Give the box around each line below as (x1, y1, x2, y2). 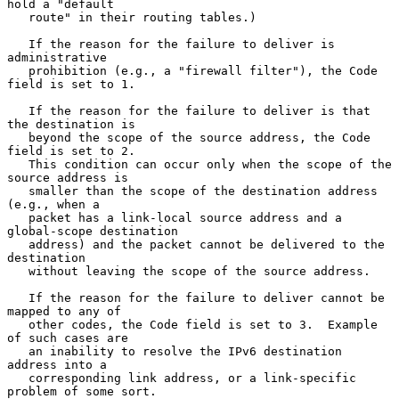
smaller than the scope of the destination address (7, 183, 28, 198)
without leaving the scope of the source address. (7, 264, 28, 278)
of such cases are (7, 330, 128, 345)
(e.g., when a (7, 197, 100, 211)
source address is (7, 170, 128, 184)
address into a (7, 357, 107, 371)
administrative (7, 50, 107, 64)
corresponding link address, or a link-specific (7, 370, 28, 385)
